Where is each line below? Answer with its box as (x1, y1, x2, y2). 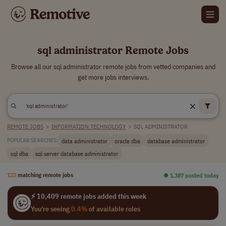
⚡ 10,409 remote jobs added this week (30, 192, 146, 201)
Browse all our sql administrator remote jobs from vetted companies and (11, 62, 215, 71)
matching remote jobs (18, 171, 73, 179)
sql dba (11, 149, 28, 157)
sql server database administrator (35, 149, 118, 157)
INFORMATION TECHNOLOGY (51, 123, 126, 130)
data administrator (62, 136, 107, 145)
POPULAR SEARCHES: (7, 137, 58, 144)
